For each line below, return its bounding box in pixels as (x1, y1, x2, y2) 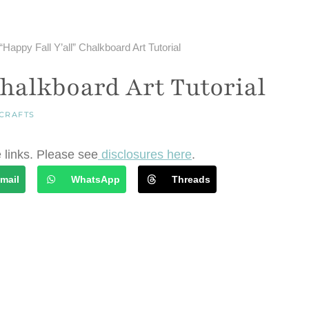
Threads (171, 174, 210, 186)
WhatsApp (70, 174, 120, 186)
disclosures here (98, 148, 192, 162)
